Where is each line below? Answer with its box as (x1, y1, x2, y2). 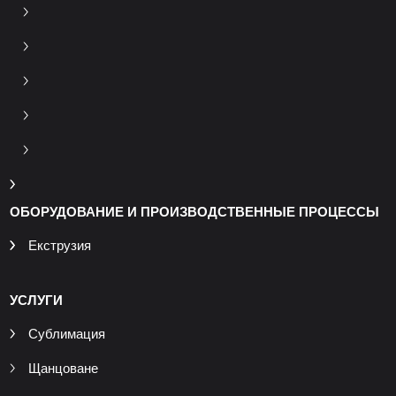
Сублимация (27, 326, 105, 342)
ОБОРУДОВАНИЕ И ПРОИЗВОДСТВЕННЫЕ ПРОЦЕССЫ (9, 204, 379, 220)
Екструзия (27, 238, 91, 254)
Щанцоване (27, 361, 98, 377)
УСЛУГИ (9, 293, 63, 308)
